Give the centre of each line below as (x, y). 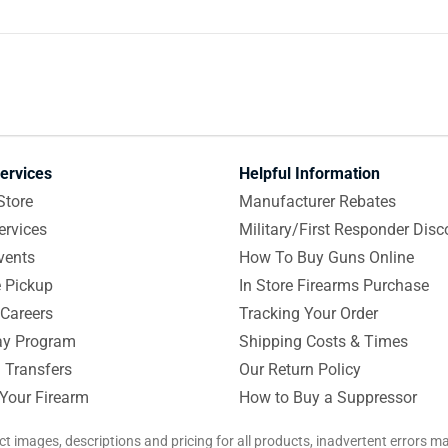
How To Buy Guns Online (326, 257)
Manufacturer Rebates (317, 201)
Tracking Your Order (308, 313)
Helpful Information (309, 173)
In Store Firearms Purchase (334, 285)
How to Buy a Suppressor (328, 397)
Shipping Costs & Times (323, 341)
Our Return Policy (300, 369)
